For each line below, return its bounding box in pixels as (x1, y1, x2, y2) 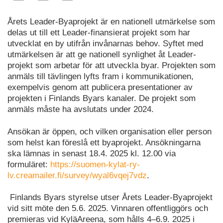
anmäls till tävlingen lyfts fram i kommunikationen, (7, 71, 194, 81)
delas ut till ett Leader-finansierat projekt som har (7, 27, 190, 37)
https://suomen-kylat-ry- (50, 159, 140, 169)
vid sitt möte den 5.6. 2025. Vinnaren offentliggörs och (7, 204, 208, 214)
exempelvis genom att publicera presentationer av (7, 82, 193, 92)
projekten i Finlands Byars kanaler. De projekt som (7, 93, 196, 103)
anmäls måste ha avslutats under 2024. (7, 104, 154, 114)
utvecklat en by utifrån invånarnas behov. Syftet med (7, 38, 203, 48)
